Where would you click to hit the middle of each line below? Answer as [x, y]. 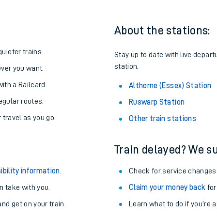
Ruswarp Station [157, 102]
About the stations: [162, 31]
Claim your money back [167, 187]
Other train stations [163, 119]
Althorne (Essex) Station [170, 86]
